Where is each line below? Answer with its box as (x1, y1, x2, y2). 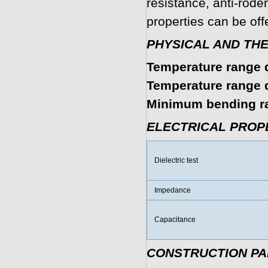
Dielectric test (154, 156, 198, 165)
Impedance (154, 186, 191, 194)
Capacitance (154, 215, 196, 224)
